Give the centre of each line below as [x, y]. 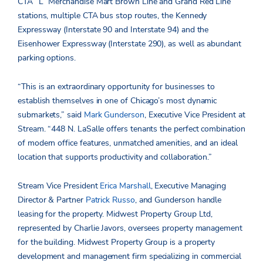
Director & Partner [52, 200]
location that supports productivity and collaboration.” [115, 157]
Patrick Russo [110, 200]
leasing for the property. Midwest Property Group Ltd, [115, 214]
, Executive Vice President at [195, 115]
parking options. [47, 58]
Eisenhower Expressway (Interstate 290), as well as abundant [129, 44]
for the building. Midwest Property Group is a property [117, 242]
